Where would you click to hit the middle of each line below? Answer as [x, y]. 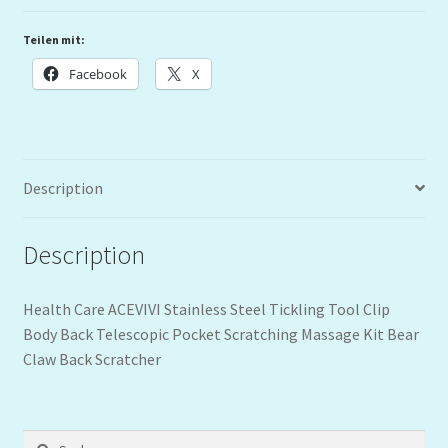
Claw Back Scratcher [91, 359]
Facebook [97, 73]
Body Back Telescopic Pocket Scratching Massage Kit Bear [220, 334]
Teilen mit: [53, 39]
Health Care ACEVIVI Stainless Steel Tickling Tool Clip [206, 309]
